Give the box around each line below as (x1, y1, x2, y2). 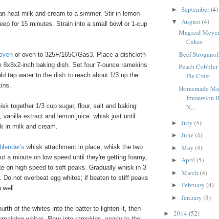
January (181, 193, 203, 202)
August (181, 17, 202, 26)
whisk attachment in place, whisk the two (26, 143, 143, 151)
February (181, 180, 206, 190)
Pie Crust (186, 71, 211, 81)
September (181, 4, 211, 14)
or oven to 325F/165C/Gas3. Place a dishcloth (15, 51, 146, 59)
